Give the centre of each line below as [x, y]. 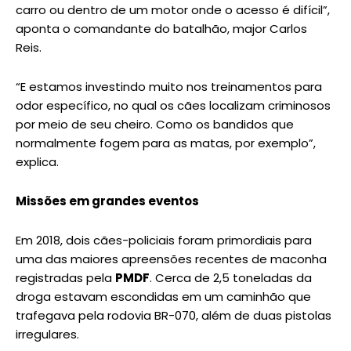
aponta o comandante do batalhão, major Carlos [161, 29]
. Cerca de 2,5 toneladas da [231, 278]
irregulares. [47, 335]
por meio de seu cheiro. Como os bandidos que [155, 125]
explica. [37, 162]
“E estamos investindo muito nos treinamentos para [169, 87]
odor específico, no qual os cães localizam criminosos [173, 106]
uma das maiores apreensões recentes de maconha [171, 259]
